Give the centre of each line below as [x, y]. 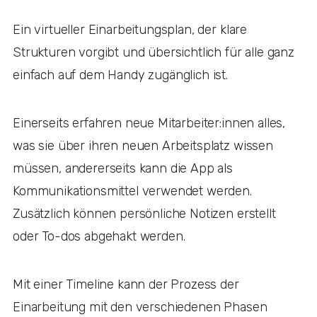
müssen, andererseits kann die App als [123, 169]
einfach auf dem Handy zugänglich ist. [122, 75]
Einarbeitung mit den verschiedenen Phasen [140, 307]
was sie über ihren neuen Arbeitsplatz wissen [143, 146]
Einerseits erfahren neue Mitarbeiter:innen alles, [149, 123]
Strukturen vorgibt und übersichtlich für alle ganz [154, 53]
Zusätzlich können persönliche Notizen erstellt [144, 214]
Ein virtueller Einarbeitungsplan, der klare [130, 30]
